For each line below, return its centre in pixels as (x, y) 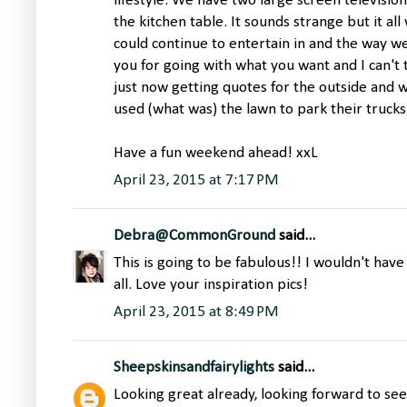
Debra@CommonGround (194, 236)
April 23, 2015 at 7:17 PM (196, 181)
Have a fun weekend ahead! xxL (216, 154)
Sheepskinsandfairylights (194, 368)
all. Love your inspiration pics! (211, 285)
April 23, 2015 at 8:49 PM (196, 313)
